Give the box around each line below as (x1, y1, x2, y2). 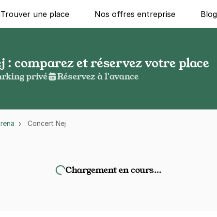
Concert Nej (28, 119, 66, 127)
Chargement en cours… (65, 163, 161, 176)
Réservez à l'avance (57, 70, 139, 82)
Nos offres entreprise (94, 9, 176, 19)
